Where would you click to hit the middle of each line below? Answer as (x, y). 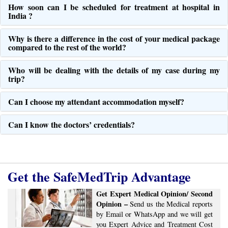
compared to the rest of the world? (67, 47)
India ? (20, 16)
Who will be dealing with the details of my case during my (114, 70)
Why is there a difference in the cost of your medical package (114, 39)
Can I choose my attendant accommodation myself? (96, 102)
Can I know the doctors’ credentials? (72, 125)
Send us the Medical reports (170, 204)
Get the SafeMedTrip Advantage (99, 177)
